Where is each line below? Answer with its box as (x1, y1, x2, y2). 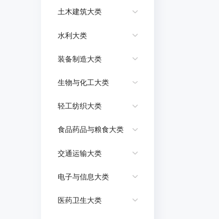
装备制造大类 (57, 54, 102, 63)
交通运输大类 (57, 149, 102, 157)
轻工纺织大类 (57, 102, 102, 110)
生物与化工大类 (57, 78, 109, 87)
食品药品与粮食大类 (57, 125, 124, 134)
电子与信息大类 (57, 172, 109, 181)
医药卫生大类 (57, 196, 102, 204)
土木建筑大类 (57, 7, 102, 16)
